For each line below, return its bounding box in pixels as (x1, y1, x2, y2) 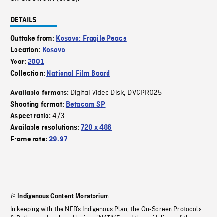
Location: (10, 46, 42, 55)
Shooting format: (10, 101, 66, 109)
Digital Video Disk (70, 88, 124, 98)
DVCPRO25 (127, 88, 162, 98)
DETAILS (10, 16, 37, 25)
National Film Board (46, 70, 110, 78)
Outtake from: (10, 35, 56, 43)
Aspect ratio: (10, 112, 53, 121)
